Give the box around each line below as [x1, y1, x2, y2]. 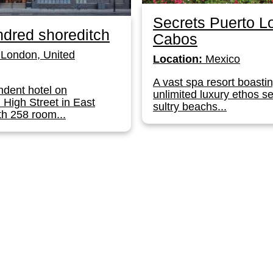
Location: [153, 52, 202, 65]
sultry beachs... [153, 100, 227, 113]
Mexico [202, 52, 240, 65]
